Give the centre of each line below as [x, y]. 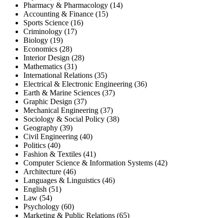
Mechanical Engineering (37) [68, 110]
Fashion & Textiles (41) [60, 154]
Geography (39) [48, 127]
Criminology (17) [50, 31]
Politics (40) [42, 145]
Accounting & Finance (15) [66, 14]
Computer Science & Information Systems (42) [95, 163]
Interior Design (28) [54, 57]
